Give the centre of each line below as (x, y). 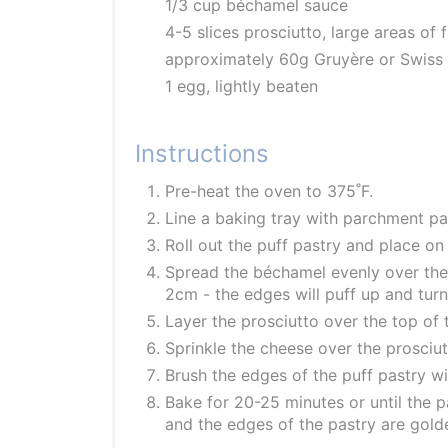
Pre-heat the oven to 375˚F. (269, 191)
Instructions (202, 154)
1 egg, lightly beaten (241, 86)
